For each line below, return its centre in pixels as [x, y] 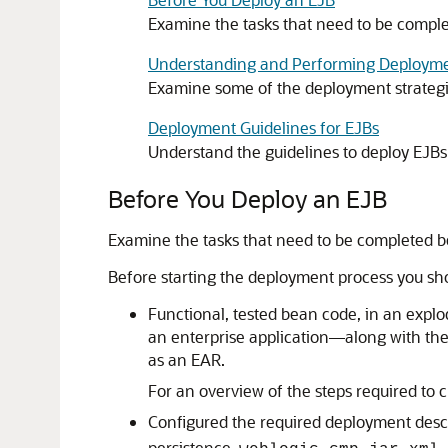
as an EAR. [186, 359]
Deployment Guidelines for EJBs [263, 127]
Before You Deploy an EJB [247, 198]
